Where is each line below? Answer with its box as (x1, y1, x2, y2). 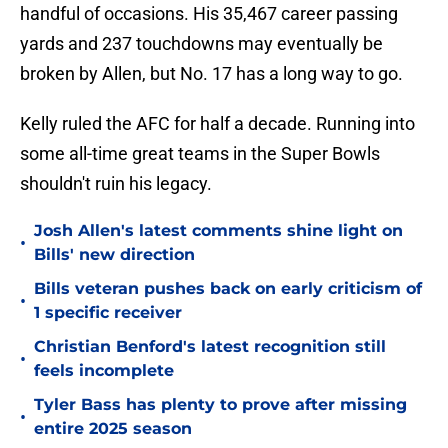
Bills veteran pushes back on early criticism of (34, 279, 422, 299)
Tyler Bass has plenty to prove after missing (34, 395, 407, 415)
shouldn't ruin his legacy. (20, 173, 212, 195)
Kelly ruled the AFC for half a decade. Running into (20, 113, 415, 135)
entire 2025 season (34, 419, 192, 439)
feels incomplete (34, 361, 174, 381)
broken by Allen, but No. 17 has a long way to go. (20, 63, 403, 85)
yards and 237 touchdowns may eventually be (20, 33, 383, 55)
